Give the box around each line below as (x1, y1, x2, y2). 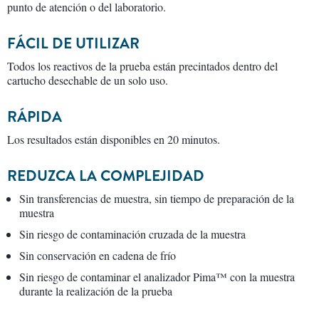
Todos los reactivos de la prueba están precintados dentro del (7, 58, 278, 73)
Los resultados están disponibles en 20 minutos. (7, 131, 220, 147)
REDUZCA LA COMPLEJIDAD (7, 164, 204, 187)
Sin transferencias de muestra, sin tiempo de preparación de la (19, 190, 294, 206)
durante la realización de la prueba (19, 283, 172, 298)
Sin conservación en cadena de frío (19, 247, 176, 263)
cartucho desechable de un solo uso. (7, 72, 168, 88)
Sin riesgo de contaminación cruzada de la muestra (19, 226, 246, 241)
